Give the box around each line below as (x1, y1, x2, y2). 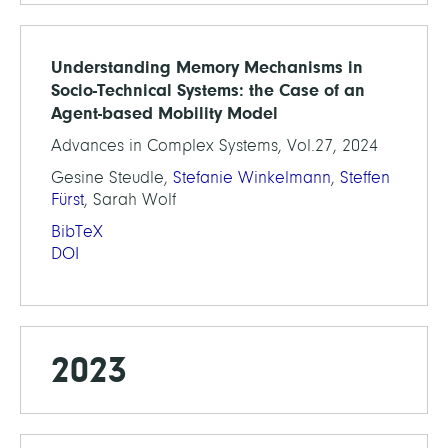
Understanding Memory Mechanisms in (51, 57, 363, 78)
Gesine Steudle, (51, 168, 173, 188)
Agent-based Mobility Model (51, 103, 278, 124)
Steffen (340, 168, 390, 188)
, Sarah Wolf (84, 190, 176, 210)
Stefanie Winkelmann (173, 168, 331, 188)
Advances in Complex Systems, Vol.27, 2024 (51, 136, 378, 156)
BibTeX (51, 222, 103, 242)
